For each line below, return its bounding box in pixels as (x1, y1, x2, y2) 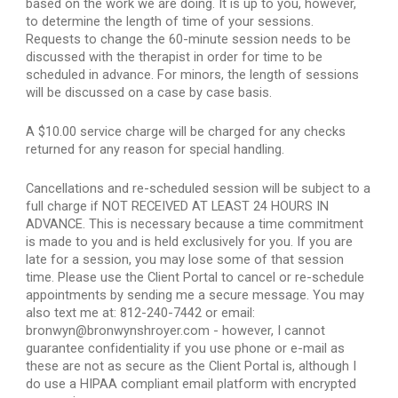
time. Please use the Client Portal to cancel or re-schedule (26, 269, 365, 285)
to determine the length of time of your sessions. (26, 13, 314, 29)
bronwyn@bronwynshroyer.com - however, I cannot (26, 322, 326, 338)
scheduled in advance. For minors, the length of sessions (26, 67, 360, 83)
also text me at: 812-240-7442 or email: (26, 305, 256, 321)
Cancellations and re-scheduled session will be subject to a (26, 180, 371, 196)
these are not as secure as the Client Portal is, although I (26, 358, 357, 374)
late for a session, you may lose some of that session (26, 251, 345, 267)
